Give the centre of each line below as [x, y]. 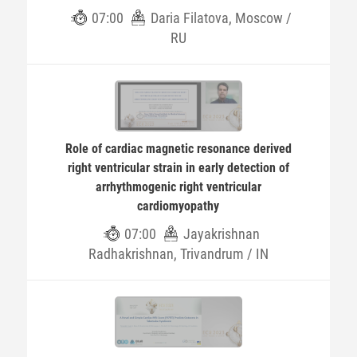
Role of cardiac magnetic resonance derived [178, 149]
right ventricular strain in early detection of [178, 168]
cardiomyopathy [178, 206]
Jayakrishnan [221, 234]
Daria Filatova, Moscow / [222, 18]
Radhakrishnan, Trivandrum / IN [178, 254]
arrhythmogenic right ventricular [178, 187]
